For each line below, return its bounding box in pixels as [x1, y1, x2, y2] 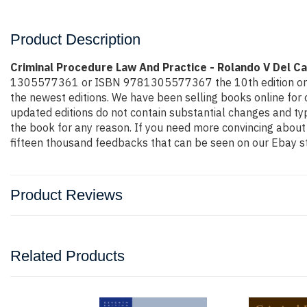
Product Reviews [10, 186, 123, 204]
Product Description [10, 31, 140, 48]
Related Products [10, 247, 125, 265]
